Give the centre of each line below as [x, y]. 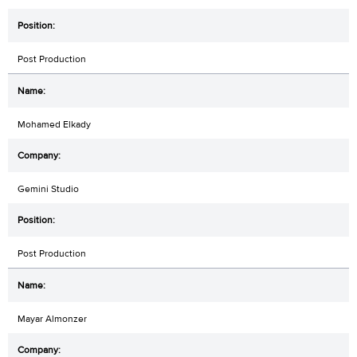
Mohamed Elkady [54, 125]
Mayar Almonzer [52, 319]
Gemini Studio [48, 189]
